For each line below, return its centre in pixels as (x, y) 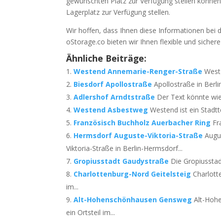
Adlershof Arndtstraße (114, 97)
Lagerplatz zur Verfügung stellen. (118, 12)
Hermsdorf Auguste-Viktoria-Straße (138, 135)
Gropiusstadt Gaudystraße (121, 161)
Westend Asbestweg (111, 110)
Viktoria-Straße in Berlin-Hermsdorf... (125, 148)
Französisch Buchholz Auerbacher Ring (142, 123)
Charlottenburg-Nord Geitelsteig (132, 174)
